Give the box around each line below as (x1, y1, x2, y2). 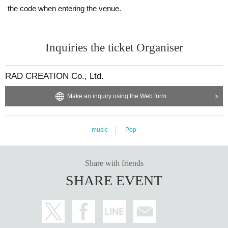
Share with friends (84, 158, 144, 167)
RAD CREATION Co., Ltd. (5, 71, 104, 81)
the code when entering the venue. (8, 4, 121, 13)
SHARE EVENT (66, 172, 162, 188)
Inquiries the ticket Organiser (45, 41, 183, 54)
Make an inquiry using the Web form (67, 92, 166, 100)
